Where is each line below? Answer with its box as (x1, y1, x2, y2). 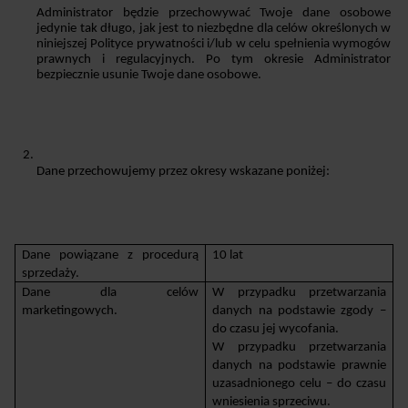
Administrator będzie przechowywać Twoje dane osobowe (36, 5, 391, 20)
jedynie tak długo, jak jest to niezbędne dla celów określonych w (36, 21, 391, 36)
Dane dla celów (22, 285, 199, 300)
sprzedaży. (22, 266, 80, 280)
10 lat (212, 248, 244, 262)
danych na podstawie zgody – (212, 303, 386, 318)
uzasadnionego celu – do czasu (212, 376, 386, 391)
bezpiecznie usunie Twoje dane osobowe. (36, 67, 264, 82)
